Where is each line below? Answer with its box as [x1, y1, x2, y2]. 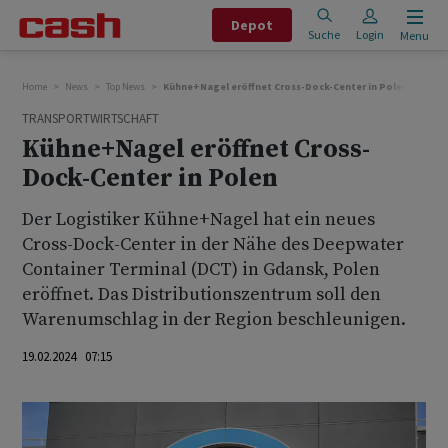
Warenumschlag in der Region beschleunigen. [22, 308, 406, 331]
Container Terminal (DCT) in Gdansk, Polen [22, 258, 380, 281]
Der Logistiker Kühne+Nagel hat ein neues [22, 208, 375, 231]
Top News [106, 80, 145, 93]
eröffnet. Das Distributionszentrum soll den [22, 283, 381, 306]
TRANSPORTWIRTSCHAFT [22, 110, 159, 127]
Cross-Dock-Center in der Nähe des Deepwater [22, 233, 404, 256]
